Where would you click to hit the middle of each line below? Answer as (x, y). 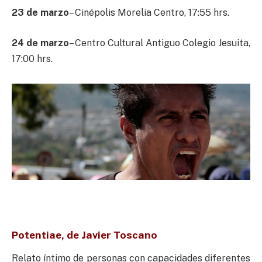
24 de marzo (40, 43)
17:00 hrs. (32, 58)
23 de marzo (40, 12)
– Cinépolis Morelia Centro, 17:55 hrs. (149, 12)
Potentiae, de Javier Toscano (85, 235)
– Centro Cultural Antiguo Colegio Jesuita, (160, 43)
